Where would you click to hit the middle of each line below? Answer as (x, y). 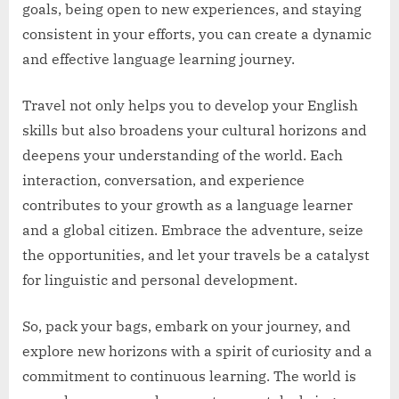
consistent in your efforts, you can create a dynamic (197, 33)
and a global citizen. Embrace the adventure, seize (193, 229)
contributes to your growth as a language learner (187, 204)
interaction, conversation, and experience (163, 179)
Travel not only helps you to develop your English (190, 105)
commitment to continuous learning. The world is (189, 375)
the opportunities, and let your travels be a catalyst (196, 254)
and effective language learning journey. (159, 58)
